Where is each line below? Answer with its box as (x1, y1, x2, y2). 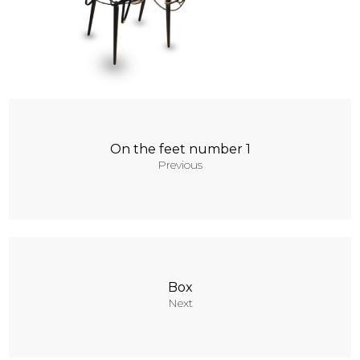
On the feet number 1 (109, 141, 251, 157)
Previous (157, 157, 202, 173)
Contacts (36, 37, 112, 59)
